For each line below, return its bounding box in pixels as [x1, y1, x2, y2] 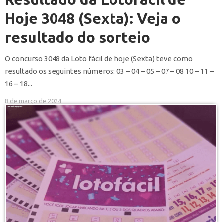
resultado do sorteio [5, 29, 150, 46]
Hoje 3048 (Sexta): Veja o [5, 10, 181, 27]
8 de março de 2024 [5, 97, 61, 105]
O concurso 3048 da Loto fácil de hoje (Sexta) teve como [5, 55, 193, 63]
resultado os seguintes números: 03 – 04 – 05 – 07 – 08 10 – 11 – [5, 67, 214, 76]
